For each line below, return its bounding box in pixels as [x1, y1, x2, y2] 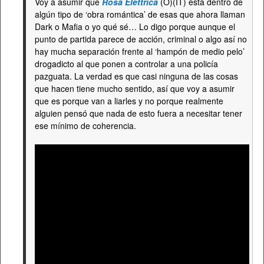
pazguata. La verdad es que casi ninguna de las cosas [35, 70, 238, 82]
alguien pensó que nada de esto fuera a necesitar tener [35, 107, 242, 120]
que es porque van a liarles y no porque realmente [35, 95, 223, 107]
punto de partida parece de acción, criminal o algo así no [35, 33, 247, 45]
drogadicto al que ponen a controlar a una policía [35, 58, 218, 70]
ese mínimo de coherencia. [35, 120, 136, 132]
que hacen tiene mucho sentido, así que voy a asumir [35, 82, 235, 95]
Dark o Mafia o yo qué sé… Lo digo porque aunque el [35, 21, 235, 33]
